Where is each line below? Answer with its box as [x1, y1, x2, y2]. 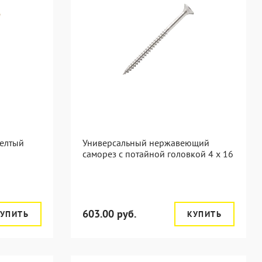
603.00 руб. [82, 207, 136, 220]
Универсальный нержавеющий [82, 137, 209, 149]
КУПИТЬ [187, 209, 222, 219]
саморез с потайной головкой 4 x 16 [82, 148, 233, 160]
